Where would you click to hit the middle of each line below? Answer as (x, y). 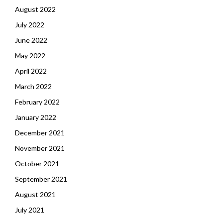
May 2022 (30, 56)
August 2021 (35, 194)
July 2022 (30, 25)
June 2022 (31, 40)
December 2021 (40, 133)
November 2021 (40, 148)
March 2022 (33, 86)
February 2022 (37, 102)
